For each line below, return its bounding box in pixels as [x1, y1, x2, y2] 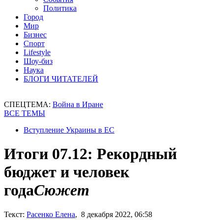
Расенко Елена [27, 210, 75, 219]
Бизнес [24, 30, 47, 39]
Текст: [4, 210, 25, 219]
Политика [43, 4, 77, 12]
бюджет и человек [4, 163, 129, 181]
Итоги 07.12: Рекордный [4, 145, 177, 163]
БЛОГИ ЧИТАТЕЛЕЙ [24, 75, 98, 83]
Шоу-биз [24, 57, 53, 65]
